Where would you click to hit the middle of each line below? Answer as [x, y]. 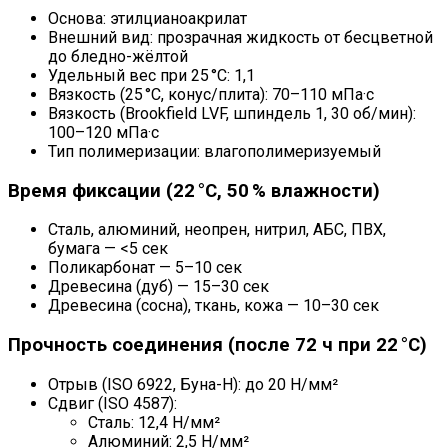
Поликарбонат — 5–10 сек [145, 268]
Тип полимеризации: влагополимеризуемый [214, 151]
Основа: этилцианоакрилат [147, 18]
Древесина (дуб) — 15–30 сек [158, 287]
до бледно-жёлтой [118, 56]
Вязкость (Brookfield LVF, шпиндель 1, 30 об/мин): [232, 113]
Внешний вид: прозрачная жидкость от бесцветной [240, 37]
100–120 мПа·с [103, 132]
